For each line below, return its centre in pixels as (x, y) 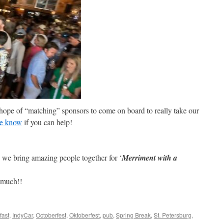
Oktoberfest (84, 215)
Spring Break (133, 215)
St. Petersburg (173, 215)
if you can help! (47, 122)
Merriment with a (150, 158)
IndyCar (23, 215)
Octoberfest (51, 215)
